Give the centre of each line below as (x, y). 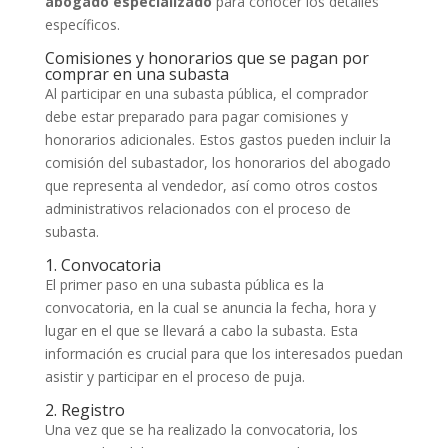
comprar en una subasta (136, 74)
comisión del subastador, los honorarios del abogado (217, 163)
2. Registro (84, 410)
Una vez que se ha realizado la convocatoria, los (201, 430)
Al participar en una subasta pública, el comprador (206, 94)
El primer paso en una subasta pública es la (184, 285)
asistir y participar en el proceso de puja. (174, 377)
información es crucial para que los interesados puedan (223, 354)
